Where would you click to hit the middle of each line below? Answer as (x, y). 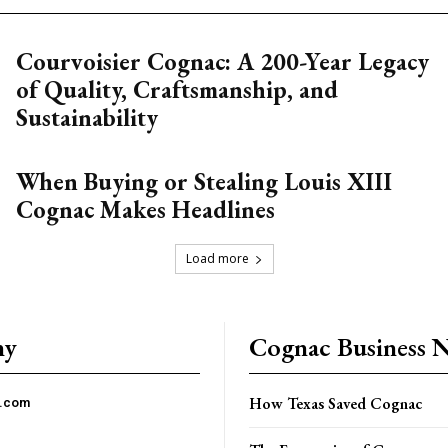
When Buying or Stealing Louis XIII (204, 181)
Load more (217, 258)
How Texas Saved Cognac (335, 403)
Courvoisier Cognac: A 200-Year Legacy (223, 61)
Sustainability (87, 117)
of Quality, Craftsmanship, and (177, 89)
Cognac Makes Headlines (146, 209)
